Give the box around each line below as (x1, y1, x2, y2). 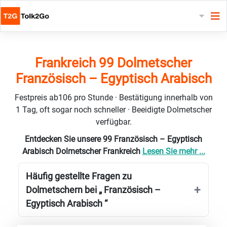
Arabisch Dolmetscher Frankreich (22, 146, 142, 156)
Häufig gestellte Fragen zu (26, 170, 132, 181)
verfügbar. (95, 117, 132, 127)
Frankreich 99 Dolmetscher (35, 55, 192, 70)
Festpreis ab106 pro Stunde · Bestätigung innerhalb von (14, 92, 213, 102)
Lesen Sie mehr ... (142, 146, 205, 156)
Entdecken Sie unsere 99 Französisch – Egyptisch (25, 134, 202, 144)
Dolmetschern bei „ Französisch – (26, 184, 161, 195)
